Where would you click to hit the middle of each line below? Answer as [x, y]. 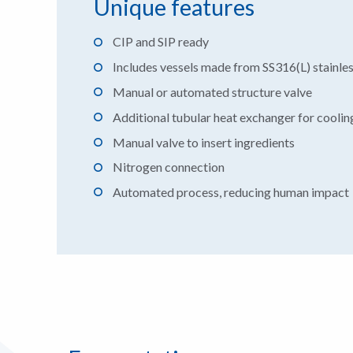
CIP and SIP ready [161, 42]
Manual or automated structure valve [212, 91]
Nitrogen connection [169, 167]
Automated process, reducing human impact [231, 192]
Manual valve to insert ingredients [204, 142]
